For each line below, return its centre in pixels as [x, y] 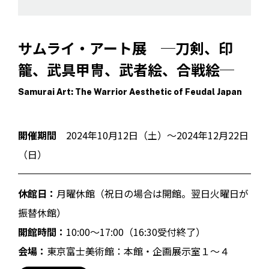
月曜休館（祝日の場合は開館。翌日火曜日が [153, 193]
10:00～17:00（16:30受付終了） [136, 232]
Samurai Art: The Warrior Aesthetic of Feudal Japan [130, 92]
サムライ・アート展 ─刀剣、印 [125, 48]
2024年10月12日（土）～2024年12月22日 [153, 135]
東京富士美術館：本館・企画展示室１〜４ [138, 251]
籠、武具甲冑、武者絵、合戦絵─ [126, 69]
